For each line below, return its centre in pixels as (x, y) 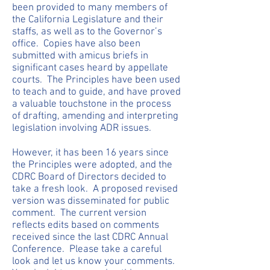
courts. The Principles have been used (96, 80)
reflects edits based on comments (86, 225)
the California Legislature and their (88, 20)
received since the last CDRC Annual (90, 237)
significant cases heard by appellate (90, 68)
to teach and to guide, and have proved (96, 92)
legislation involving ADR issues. (82, 128)
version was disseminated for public (91, 201)
